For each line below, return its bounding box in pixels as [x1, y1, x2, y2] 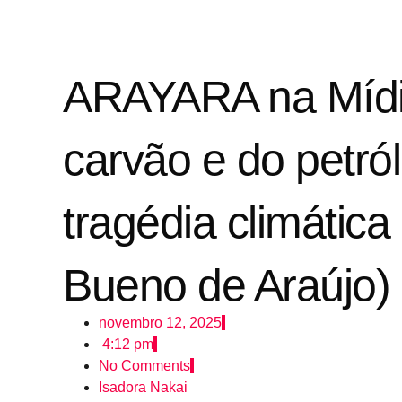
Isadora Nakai [99, 380, 188, 395]
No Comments [99, 358, 190, 373]
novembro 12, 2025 [99, 315, 222, 330]
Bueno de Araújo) [63, 260, 389, 310]
